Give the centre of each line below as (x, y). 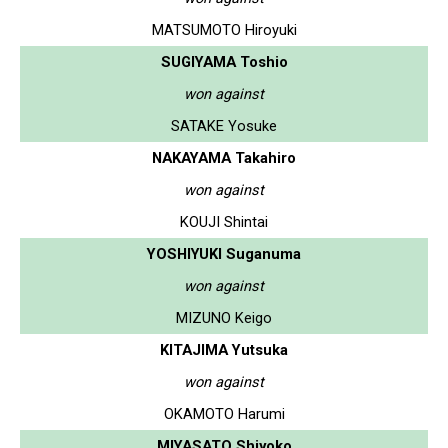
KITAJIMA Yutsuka (224, 349)
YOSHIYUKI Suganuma (224, 253)
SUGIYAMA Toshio (224, 61)
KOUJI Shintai (224, 221)
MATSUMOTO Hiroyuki (224, 29)
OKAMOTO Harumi (224, 413)
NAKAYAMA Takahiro (224, 157)
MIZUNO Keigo (224, 317)
